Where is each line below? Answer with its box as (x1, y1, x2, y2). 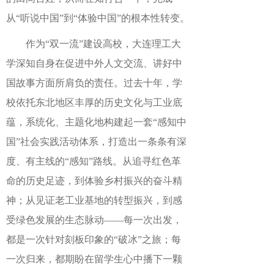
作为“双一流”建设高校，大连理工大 (26, 39, 181, 49)
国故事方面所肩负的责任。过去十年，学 (6, 78, 182, 88)
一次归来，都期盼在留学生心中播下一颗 (6, 254, 182, 264)
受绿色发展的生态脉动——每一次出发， (6, 215, 182, 225)
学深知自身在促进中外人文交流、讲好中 (6, 58, 182, 68)
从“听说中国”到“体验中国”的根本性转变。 (6, 13, 190, 23)
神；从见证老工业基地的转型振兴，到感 (6, 195, 182, 206)
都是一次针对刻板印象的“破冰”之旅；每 (6, 234, 181, 245)
